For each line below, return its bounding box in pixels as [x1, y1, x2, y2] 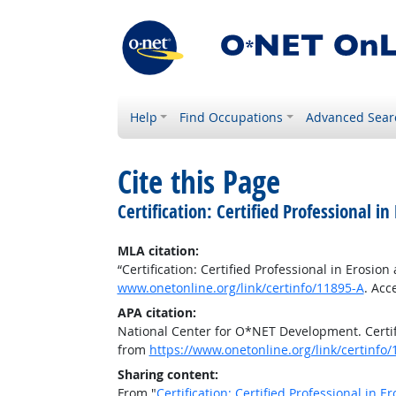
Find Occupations [179, 109, 284, 126]
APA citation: [117, 304, 196, 321]
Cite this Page [117, 161, 280, 203]
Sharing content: [117, 366, 218, 383]
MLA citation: [117, 242, 199, 259]
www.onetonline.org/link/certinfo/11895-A [117, 279, 364, 296]
